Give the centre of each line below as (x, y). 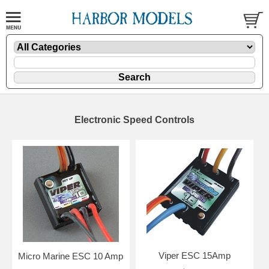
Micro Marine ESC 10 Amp (71, 256)
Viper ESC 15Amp (194, 255)
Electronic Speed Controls (134, 119)
